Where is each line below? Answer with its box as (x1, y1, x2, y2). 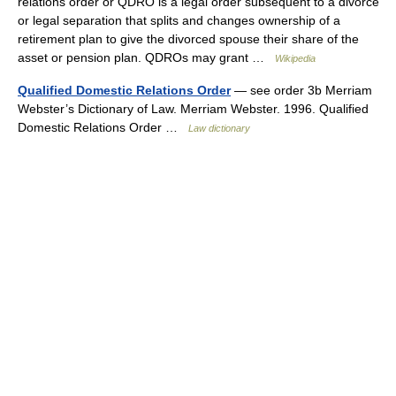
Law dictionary (188, 123, 250, 133)
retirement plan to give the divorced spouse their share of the (18, 32, 359, 46)
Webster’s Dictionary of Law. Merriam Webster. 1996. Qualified (18, 102, 369, 116)
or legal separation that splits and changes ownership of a (18, 13, 340, 27)
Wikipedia (275, 53, 316, 64)
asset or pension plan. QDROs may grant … (18, 50, 275, 65)
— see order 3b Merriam (231, 83, 372, 97)
